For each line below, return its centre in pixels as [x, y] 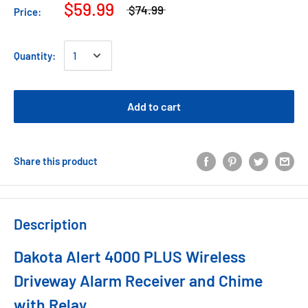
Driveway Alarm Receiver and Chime [138, 280]
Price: [27, 12]
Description [50, 224]
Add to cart [154, 106]
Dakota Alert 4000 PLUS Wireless [130, 256]
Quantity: [35, 56]
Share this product [56, 161]
